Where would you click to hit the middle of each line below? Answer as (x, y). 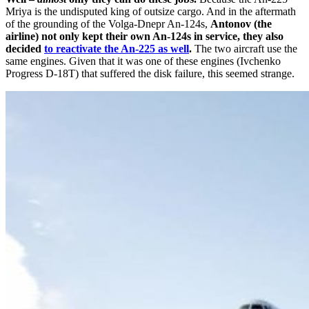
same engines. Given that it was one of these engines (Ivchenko (143, 61)
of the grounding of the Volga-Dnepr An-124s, (108, 24)
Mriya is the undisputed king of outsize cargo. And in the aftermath (151, 12)
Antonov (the (241, 24)
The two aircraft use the (245, 49)
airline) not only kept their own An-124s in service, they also (144, 37)
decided (25, 49)
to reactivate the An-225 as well (117, 49)
